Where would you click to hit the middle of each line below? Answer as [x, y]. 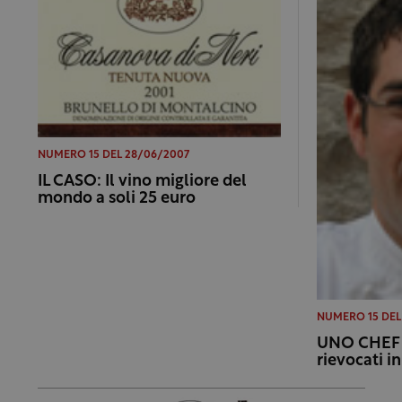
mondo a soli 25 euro [116, 199]
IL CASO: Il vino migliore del [142, 182]
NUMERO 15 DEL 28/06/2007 [113, 156]
